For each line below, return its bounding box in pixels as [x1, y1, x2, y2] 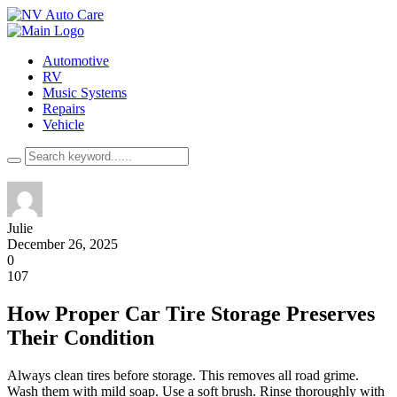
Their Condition [7, 325, 154, 349]
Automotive [43, 53, 109, 68]
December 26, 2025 [7, 237, 118, 252]
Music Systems [43, 85, 127, 100]
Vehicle [43, 117, 84, 132]
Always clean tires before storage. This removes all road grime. [7, 367, 359, 383]
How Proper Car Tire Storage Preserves [7, 301, 375, 325]
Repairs [43, 101, 85, 116]
